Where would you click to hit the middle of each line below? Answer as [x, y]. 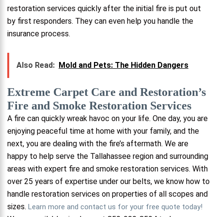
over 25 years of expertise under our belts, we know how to [108, 181]
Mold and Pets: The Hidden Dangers [124, 65]
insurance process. [40, 33]
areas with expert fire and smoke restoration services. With [108, 169]
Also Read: [36, 65]
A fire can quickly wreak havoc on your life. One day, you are [108, 118]
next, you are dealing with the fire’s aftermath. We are [98, 143]
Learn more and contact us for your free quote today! [114, 207]
